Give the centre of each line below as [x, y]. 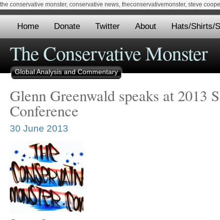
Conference [44, 111]
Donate [67, 26]
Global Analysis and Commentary [66, 72]
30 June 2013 [39, 128]
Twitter [108, 26]
